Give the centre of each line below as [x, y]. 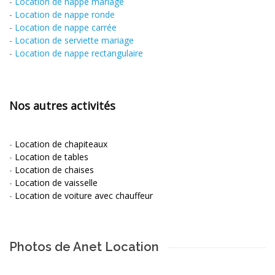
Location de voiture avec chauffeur [84, 195]
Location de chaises [54, 169]
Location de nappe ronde [65, 14]
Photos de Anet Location [84, 246]
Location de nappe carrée [66, 27]
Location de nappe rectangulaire [79, 53]
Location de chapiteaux [61, 144]
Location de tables [52, 157]
